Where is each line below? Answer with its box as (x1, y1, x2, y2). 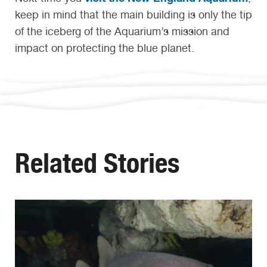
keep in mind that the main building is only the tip (15, 8, 252, 21)
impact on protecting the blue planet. (15, 42, 194, 55)
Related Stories (15, 146, 179, 179)
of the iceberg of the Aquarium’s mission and (15, 25, 229, 38)
